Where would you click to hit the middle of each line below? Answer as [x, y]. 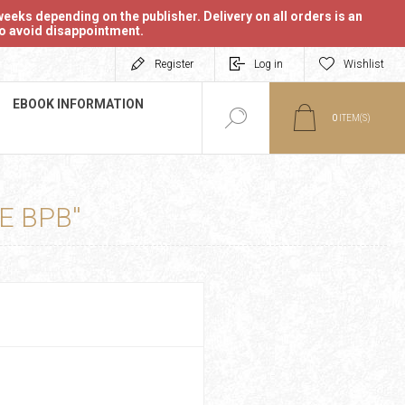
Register [174, 64]
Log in [268, 64]
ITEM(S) [354, 118]
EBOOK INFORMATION [78, 104]
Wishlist [364, 64]
